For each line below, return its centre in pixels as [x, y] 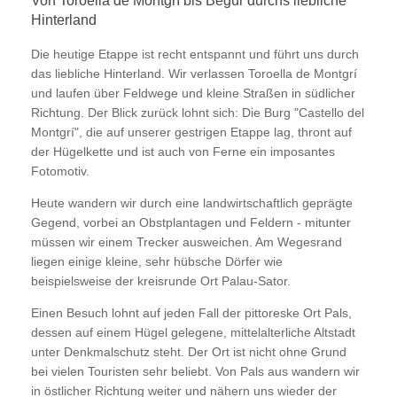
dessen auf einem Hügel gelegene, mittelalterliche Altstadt [193, 332]
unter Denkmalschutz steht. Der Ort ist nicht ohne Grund [189, 352]
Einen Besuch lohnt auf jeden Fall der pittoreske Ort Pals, [191, 313]
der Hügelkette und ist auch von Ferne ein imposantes [183, 152]
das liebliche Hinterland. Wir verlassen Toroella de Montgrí [194, 74]
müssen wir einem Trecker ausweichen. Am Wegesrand [187, 242]
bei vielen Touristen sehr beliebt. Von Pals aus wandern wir [195, 371]
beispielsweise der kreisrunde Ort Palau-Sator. [161, 281]
